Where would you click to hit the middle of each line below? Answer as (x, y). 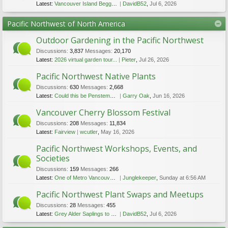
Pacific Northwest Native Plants (96, 76)
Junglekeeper (139, 178)
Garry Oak (136, 96)
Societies (53, 158)
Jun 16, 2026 (168, 96)
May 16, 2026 (118, 132)
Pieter (129, 60)
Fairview (65, 132)
